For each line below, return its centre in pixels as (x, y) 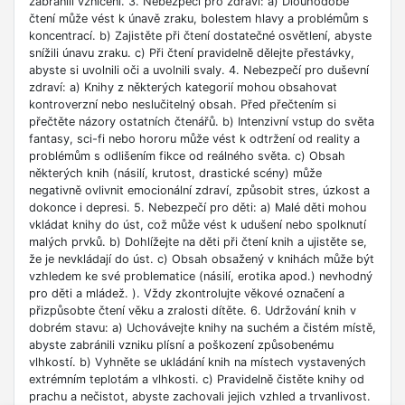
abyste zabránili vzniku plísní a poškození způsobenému (181, 345)
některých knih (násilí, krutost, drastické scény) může (175, 174)
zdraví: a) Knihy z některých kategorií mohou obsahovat (183, 88)
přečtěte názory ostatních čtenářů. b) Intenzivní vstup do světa (202, 122)
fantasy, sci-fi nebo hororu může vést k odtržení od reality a (194, 139)
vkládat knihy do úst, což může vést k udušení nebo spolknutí (198, 225)
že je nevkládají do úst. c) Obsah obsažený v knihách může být (202, 259)
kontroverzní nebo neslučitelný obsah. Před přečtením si (183, 105)
